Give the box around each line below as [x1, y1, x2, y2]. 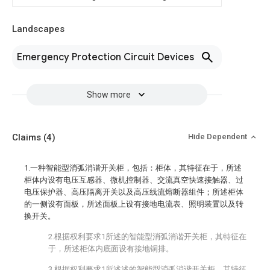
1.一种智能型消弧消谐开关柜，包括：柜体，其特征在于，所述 [24, 163, 242, 172]
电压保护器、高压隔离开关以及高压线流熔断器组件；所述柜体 [24, 187, 243, 196]
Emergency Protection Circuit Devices [17, 51, 194, 63]
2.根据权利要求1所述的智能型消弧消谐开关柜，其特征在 [48, 232, 246, 241]
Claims [12, 132, 43, 143]
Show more [86, 90, 131, 99]
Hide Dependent [188, 132, 249, 141]
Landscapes [12, 24, 64, 34]
